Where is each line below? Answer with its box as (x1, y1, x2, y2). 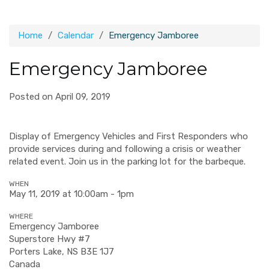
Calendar (58, 30, 94, 41)
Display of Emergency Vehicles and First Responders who (9, 131, 248, 142)
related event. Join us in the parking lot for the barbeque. (9, 156, 248, 167)
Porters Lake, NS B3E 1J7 (9, 246, 114, 257)
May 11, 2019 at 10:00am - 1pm (9, 189, 134, 199)
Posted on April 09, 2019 (9, 91, 110, 102)
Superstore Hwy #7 (9, 234, 90, 244)
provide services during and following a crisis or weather (9, 144, 241, 154)
